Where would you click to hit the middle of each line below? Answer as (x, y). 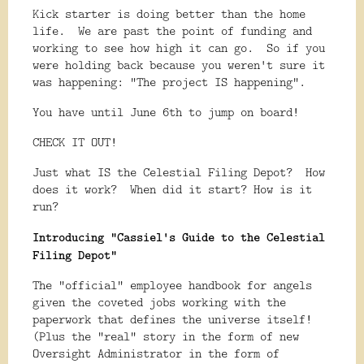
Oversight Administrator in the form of (156, 353)
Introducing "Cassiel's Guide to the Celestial (179, 237)
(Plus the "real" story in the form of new (166, 336)
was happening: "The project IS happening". (169, 82)
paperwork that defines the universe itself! (172, 319)
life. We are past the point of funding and (172, 31)
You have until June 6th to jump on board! (166, 112)
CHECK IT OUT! (75, 142)
